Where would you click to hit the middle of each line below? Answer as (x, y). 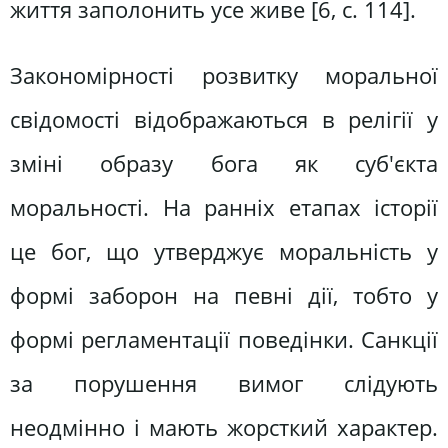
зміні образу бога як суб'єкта (224, 163)
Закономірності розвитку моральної (224, 75)
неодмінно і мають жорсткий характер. (224, 427)
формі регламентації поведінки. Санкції (224, 339)
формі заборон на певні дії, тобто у (224, 295)
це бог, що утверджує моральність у (224, 251)
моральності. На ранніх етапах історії (224, 207)
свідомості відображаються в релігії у (224, 119)
